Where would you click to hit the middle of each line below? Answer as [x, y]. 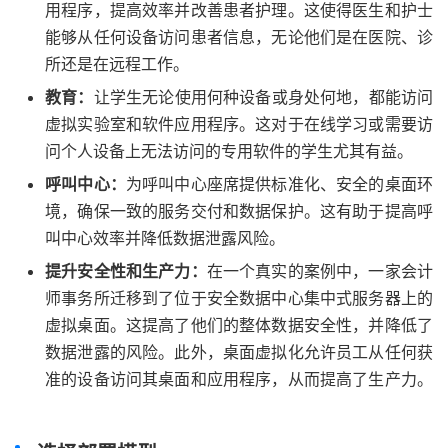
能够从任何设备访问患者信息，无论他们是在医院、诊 [239, 36]
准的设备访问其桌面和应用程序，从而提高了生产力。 [239, 378]
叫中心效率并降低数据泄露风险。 [165, 237]
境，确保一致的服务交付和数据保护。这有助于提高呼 [239, 210]
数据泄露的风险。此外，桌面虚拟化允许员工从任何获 [239, 351]
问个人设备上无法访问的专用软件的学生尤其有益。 [234, 150]
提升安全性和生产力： [126, 270]
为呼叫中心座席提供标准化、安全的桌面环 [279, 183]
